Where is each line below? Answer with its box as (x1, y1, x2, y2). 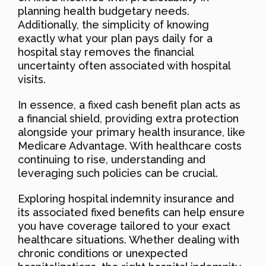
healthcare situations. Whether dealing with (18, 233, 239, 246)
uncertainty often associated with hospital (18, 59, 230, 72)
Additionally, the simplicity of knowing (18, 18, 209, 31)
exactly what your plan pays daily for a (18, 32, 213, 45)
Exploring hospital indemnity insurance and (18, 192, 234, 205)
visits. (18, 73, 46, 86)
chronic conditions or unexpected (18, 247, 188, 260)
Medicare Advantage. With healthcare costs (18, 140, 242, 153)
